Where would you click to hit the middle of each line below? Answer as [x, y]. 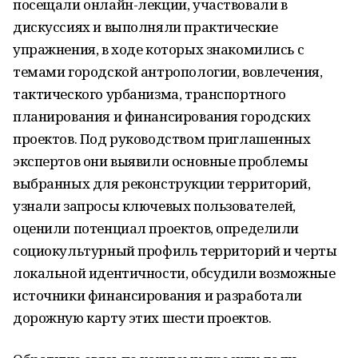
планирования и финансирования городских [162, 116]
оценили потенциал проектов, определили [156, 228]
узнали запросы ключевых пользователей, [155, 206]
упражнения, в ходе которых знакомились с [159, 49]
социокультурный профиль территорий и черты [175, 251]
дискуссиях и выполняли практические [145, 27]
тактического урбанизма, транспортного [149, 94]
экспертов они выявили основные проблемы [161, 161]
